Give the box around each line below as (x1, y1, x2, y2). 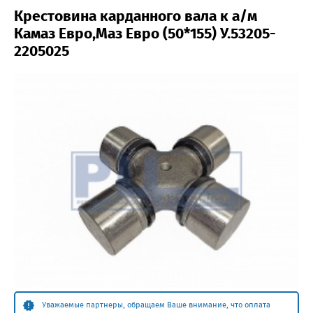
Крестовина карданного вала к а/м (14, 6, 257, 25)
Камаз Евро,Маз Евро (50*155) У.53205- (14, 24, 276, 43)
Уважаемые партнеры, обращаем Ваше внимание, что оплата (42, 300, 270, 310)
